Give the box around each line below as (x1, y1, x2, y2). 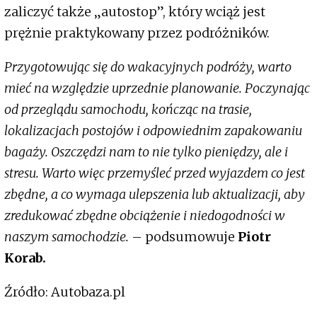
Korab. (4, 250, 49, 267)
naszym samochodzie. (4, 229, 129, 246)
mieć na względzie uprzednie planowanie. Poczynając (4, 80, 310, 97)
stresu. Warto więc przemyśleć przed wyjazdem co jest (4, 165, 305, 182)
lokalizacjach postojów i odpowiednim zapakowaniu (4, 122, 302, 139)
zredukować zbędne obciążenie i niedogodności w (4, 207, 285, 224)
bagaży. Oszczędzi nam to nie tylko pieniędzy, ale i (4, 144, 288, 161)
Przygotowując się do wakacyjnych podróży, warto (4, 59, 292, 76)
